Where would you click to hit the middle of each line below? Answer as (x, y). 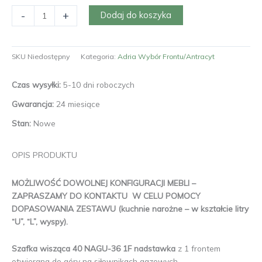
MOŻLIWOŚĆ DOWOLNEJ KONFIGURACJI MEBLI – (104, 183)
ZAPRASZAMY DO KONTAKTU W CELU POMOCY (106, 196)
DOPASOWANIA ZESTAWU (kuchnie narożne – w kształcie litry (130, 209)
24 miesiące (78, 104)
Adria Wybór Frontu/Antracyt (166, 56)
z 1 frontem (199, 249)
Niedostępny (49, 56)
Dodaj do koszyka (136, 15)
